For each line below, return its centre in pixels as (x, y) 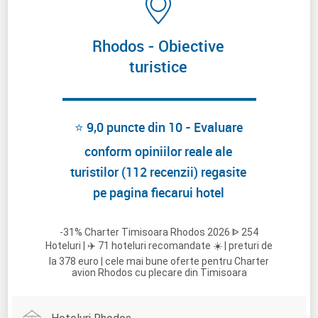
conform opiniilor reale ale (158, 151)
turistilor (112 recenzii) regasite (158, 171)
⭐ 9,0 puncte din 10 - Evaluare (158, 127)
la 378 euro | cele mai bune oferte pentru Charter (159, 262)
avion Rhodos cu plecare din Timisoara (159, 273)
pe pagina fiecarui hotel (158, 192)
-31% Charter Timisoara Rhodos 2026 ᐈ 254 (159, 232)
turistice (158, 66)
